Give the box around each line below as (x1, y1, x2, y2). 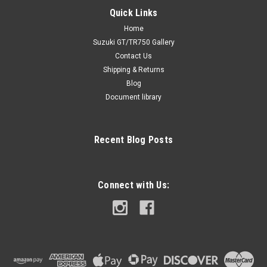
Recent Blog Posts (94, 134, 173, 146)
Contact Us (115, 52, 152, 61)
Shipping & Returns (103, 66, 164, 74)
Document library (105, 93, 162, 102)
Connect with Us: (98, 179, 169, 191)
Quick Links (109, 7, 158, 19)
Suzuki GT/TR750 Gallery (92, 38, 175, 47)
